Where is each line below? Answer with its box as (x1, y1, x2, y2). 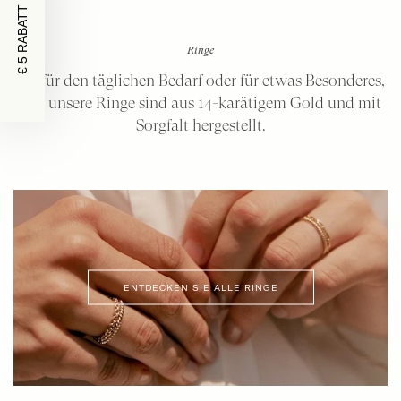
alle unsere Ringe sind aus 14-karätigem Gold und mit (20, 92, 381, 112)
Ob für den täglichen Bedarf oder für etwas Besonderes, (16, 70, 385, 90)
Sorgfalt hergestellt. (135, 115, 266, 134)
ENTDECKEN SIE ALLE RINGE (123, 282, 278, 293)
